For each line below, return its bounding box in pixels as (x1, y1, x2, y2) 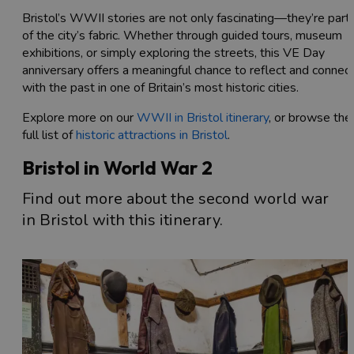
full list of (22, 126, 76, 144)
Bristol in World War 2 (22, 155, 213, 179)
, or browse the (269, 108, 352, 126)
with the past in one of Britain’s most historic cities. (22, 78, 299, 96)
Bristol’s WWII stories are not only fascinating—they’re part (22, 9, 350, 27)
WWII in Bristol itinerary (137, 108, 269, 126)
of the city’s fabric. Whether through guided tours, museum (22, 26, 342, 44)
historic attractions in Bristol (76, 126, 228, 144)
